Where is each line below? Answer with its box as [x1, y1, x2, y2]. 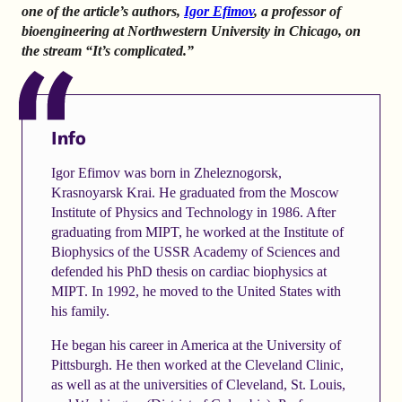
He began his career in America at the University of [50, 336, 341, 353]
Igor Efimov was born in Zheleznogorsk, [50, 164, 282, 180]
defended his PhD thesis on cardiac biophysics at [50, 263, 327, 279]
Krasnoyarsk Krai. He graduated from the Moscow [50, 184, 339, 200]
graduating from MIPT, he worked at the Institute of [50, 223, 344, 240]
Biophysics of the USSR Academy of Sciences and [50, 243, 340, 259]
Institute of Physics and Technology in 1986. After [50, 204, 336, 220]
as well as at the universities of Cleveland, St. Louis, [50, 376, 345, 392]
